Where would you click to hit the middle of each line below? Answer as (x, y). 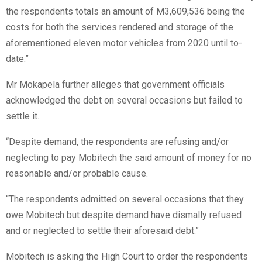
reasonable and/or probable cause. (77, 174)
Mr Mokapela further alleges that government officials (115, 85)
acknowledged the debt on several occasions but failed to (124, 101)
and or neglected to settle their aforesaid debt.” (102, 231)
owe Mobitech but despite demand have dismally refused (124, 215)
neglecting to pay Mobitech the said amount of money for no (129, 158)
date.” (17, 59)
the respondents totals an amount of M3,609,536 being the (125, 12)
